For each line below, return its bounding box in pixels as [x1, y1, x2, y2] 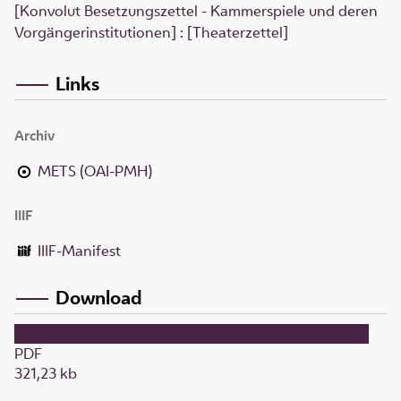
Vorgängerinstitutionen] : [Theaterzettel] [14, 22, 288, 43]
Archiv [14, 125, 55, 145]
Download [55, 285, 142, 311]
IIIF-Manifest [38, 240, 122, 260]
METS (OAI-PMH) [38, 160, 153, 181]
